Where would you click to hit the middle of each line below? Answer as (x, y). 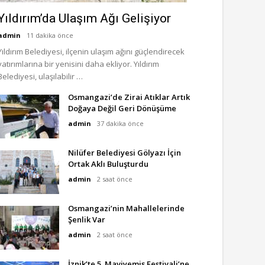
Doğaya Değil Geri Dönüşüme (122, 108)
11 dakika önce (50, 35)
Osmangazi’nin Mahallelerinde (126, 208)
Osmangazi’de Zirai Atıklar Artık (129, 97)
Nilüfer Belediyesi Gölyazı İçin (125, 153)
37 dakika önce (120, 123)
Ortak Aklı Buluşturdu (108, 164)
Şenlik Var (87, 219)
